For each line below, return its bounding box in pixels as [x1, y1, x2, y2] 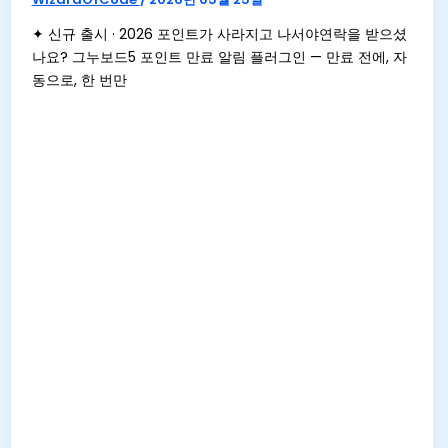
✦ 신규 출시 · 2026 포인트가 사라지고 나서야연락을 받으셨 [31, 23, 407, 44]
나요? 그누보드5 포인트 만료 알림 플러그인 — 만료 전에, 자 [31, 46, 407, 67]
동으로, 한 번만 [31, 69, 127, 90]
